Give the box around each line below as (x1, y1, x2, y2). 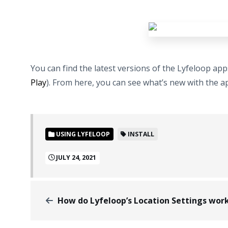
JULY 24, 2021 (54, 153, 97, 162)
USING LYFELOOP (54, 129, 110, 138)
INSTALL (126, 129, 155, 138)
